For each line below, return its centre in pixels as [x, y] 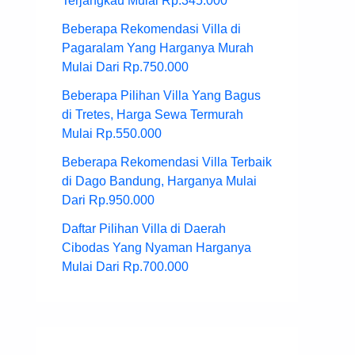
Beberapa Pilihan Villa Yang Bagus [161, 96]
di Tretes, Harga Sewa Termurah [153, 115]
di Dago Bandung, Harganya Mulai [159, 181]
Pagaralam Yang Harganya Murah [158, 48]
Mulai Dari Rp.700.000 [125, 267]
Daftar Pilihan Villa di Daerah [144, 229]
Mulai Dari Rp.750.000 [125, 67]
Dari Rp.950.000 [108, 200]
